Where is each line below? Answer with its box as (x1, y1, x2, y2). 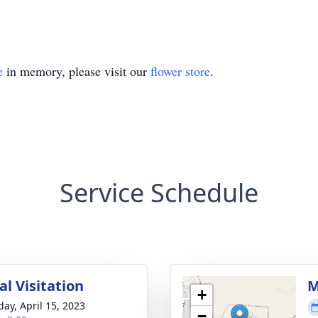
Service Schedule (60, 175, 258, 210)
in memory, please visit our (3, 62, 150, 79)
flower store (150, 62, 210, 79)
